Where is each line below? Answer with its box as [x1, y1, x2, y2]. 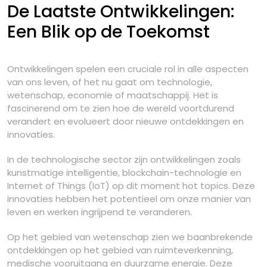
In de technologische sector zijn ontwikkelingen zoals [7, 153, 241, 166]
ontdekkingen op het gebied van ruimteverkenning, [7, 244, 233, 256]
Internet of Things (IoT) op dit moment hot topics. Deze [7, 179, 255, 192]
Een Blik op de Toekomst [7, 20, 210, 44]
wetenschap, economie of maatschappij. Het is [7, 89, 218, 101]
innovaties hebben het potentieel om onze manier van [7, 193, 251, 205]
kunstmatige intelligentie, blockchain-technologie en [7, 166, 241, 179]
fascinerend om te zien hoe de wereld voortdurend [7, 102, 234, 114]
